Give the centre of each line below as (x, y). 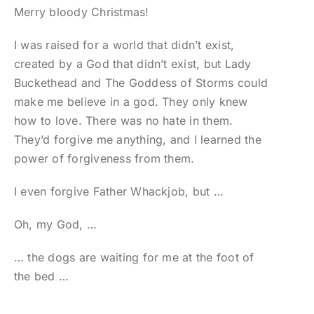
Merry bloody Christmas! (81, 12)
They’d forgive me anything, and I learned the (137, 140)
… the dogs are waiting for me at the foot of (134, 258)
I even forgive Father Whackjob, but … (118, 192)
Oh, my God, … (55, 225)
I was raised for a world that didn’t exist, (124, 45)
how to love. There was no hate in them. (123, 121)
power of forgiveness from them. (104, 159)
